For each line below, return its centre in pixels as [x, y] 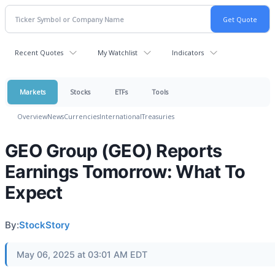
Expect [34, 192]
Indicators [188, 52]
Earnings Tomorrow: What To [125, 172]
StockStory [45, 225]
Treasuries [158, 116]
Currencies [82, 116]
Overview [32, 116]
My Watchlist [118, 52]
